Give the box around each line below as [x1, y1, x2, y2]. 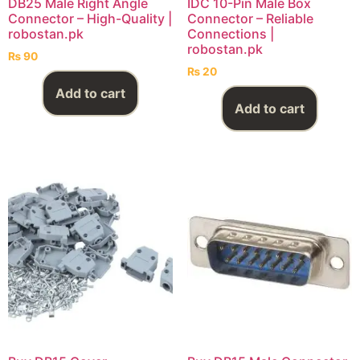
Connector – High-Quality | [8, 10, 172, 27]
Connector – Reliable [186, 10, 313, 27]
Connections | [186, 25, 274, 42]
